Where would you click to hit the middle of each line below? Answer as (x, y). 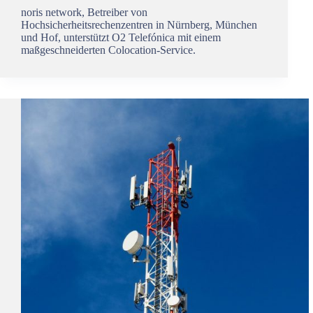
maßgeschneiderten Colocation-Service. (108, 50)
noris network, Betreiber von (84, 12)
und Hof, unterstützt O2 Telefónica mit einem (121, 37)
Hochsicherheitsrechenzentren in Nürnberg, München (139, 24)
